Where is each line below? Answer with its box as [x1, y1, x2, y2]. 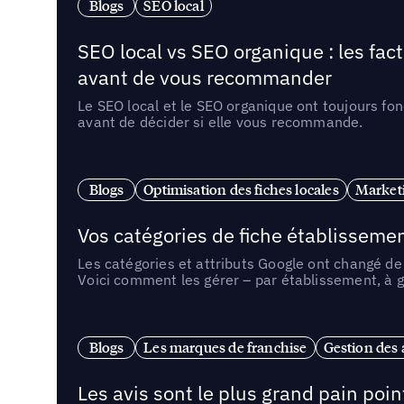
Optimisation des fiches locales [143, 179, 339, 198]
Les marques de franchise [143, 337, 308, 356]
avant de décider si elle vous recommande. [78, 113, 363, 132]
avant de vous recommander [78, 64, 333, 91]
